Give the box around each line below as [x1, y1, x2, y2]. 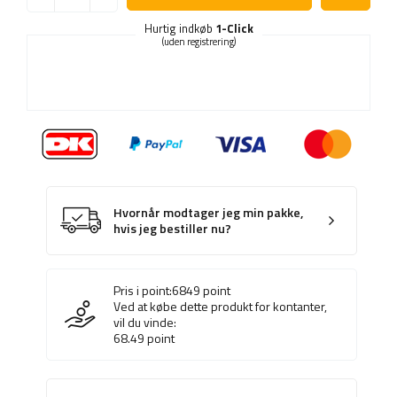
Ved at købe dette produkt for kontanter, [113, 297, 327, 316]
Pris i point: [113, 281, 172, 300]
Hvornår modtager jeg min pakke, [113, 203, 304, 223]
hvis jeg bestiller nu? [113, 219, 231, 239]
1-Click [214, 19, 253, 38]
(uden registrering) [161, 35, 236, 50]
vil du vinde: [113, 313, 176, 332]
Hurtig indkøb [144, 19, 215, 38]
